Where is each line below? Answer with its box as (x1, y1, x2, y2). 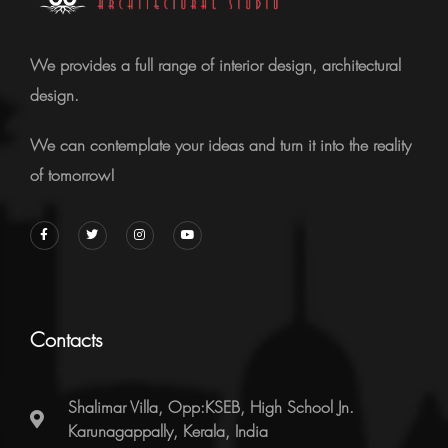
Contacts (30, 326, 103, 354)
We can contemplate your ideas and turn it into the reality (30, 134, 411, 157)
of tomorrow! (30, 164, 115, 187)
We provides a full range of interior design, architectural (30, 54, 401, 77)
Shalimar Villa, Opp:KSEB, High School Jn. (67, 396, 354, 419)
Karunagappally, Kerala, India (67, 420, 268, 443)
